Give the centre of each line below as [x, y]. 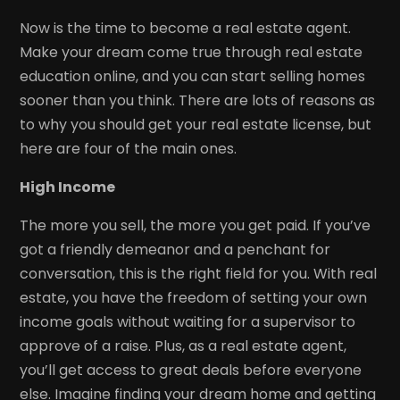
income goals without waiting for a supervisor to [188, 321]
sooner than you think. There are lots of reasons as [198, 100]
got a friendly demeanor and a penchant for [175, 249]
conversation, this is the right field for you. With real [199, 273]
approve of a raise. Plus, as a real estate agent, [183, 346]
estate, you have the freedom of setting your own [194, 297]
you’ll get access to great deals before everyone [191, 370]
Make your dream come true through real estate [192, 52]
